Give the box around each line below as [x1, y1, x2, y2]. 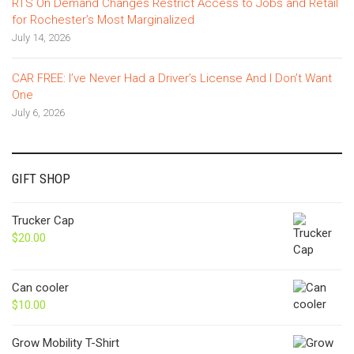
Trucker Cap [12, 213, 74, 228]
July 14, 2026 [12, 32, 70, 44]
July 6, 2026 [12, 107, 65, 119]
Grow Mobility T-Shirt [12, 336, 119, 351]
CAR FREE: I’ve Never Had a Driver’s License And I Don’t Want [12, 71, 332, 86]
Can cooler [12, 281, 69, 296]
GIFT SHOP [12, 171, 70, 187]
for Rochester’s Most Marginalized [12, 13, 194, 28]
